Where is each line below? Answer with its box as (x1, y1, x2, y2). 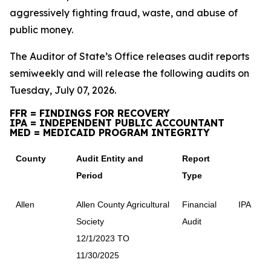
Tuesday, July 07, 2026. (10, 84, 116, 96)
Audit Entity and (76, 153, 143, 163)
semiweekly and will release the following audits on (10, 67, 249, 79)
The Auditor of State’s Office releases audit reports (10, 50, 249, 62)
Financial (182, 199, 217, 209)
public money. (10, 24, 73, 36)
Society (76, 216, 104, 226)
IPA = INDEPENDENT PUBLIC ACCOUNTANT (10, 117, 224, 129)
